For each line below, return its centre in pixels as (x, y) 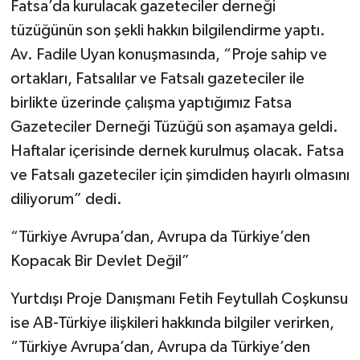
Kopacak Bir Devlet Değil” (100, 262)
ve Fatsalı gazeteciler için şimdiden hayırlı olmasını (180, 176)
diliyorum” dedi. (66, 200)
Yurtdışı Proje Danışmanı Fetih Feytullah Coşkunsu (179, 299)
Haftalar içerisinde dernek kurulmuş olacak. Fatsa (177, 151)
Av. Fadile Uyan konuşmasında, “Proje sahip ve (168, 55)
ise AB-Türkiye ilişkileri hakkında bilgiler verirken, (172, 323)
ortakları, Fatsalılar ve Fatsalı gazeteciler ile (157, 79)
